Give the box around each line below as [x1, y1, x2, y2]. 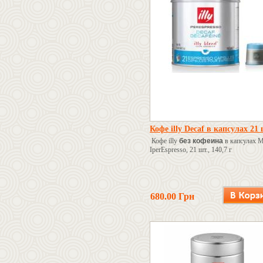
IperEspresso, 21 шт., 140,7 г [150, 146, 234, 154]
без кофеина [179, 137, 223, 145]
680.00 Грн [150, 191, 194, 201]
